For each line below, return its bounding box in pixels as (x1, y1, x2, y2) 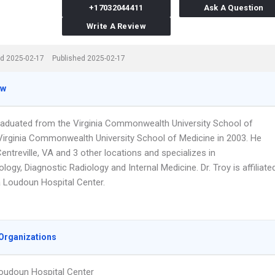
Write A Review (86, 21, 146, 31)
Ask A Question (203, 3, 264, 12)
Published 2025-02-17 (52, 54, 125, 63)
